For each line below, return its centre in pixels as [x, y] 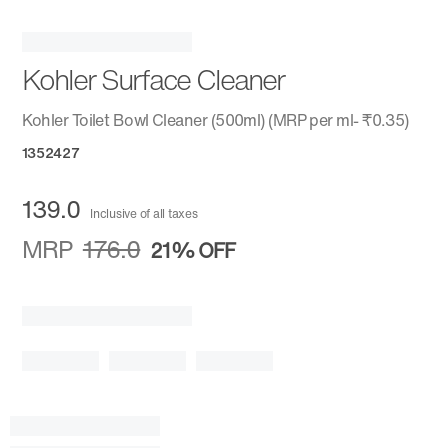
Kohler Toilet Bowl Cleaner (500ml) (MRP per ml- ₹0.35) [215, 120]
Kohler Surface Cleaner [152, 80]
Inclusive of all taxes [144, 214]
